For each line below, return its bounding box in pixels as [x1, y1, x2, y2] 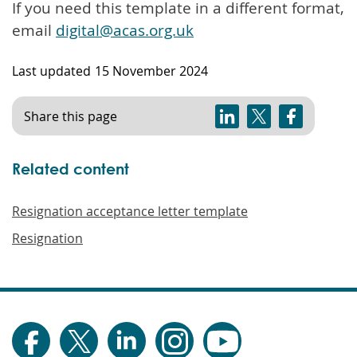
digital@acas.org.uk [56, 19, 194, 41]
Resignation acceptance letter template [12, 202, 248, 220]
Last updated [12, 61, 91, 80]
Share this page [24, 107, 117, 125]
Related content [12, 159, 129, 178]
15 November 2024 [94, 61, 208, 80]
